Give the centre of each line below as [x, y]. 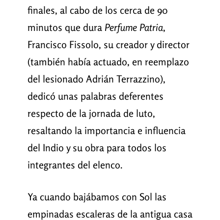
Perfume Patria [134, 27]
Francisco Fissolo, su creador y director [108, 45]
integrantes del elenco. [75, 165]
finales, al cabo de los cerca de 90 [97, 10]
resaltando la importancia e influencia [106, 131]
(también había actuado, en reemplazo [108, 62]
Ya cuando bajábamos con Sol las [97, 197]
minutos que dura [66, 27]
